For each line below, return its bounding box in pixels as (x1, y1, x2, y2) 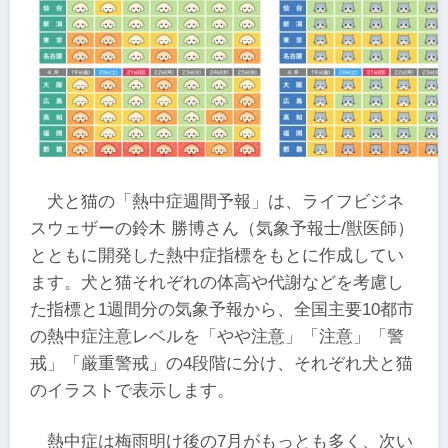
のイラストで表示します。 (30, 381, 234, 401)
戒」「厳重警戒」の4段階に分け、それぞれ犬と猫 (30, 354, 413, 374)
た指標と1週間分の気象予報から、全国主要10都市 (30, 300, 414, 320)
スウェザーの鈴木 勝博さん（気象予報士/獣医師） (30, 219, 414, 239)
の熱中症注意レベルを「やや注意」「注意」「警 (30, 327, 404, 347)
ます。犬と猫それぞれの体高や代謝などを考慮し (30, 273, 404, 293)
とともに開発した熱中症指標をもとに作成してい (30, 246, 404, 266)
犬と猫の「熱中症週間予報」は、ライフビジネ (47, 192, 405, 212)
